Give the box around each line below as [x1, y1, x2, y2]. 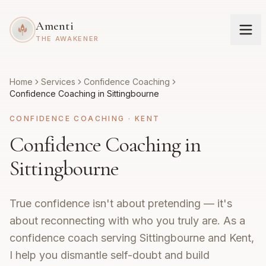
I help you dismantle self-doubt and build [9, 249, 210, 261]
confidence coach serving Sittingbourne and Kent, [9, 232, 254, 244]
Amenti [36, 18, 74, 33]
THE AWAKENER [36, 34, 99, 43]
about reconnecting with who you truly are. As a [9, 214, 245, 227]
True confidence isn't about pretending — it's [9, 197, 232, 210]
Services [41, 77, 75, 87]
